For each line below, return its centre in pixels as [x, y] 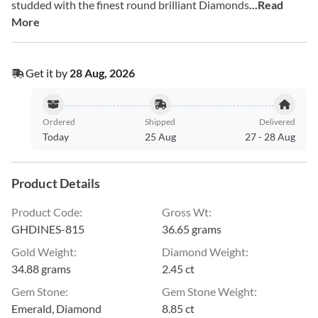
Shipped [160, 122]
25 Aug [160, 137]
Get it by [46, 73]
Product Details [56, 183]
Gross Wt [185, 212]
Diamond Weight [204, 252]
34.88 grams [41, 269]
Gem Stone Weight [208, 291]
